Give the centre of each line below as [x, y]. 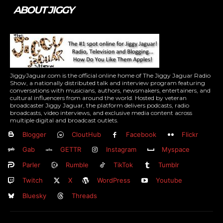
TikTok [123, 165]
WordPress [114, 180]
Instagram [121, 150]
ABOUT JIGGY [44, 10]
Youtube [169, 180]
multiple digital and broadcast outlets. [64, 120]
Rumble [77, 165]
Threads [84, 195]
